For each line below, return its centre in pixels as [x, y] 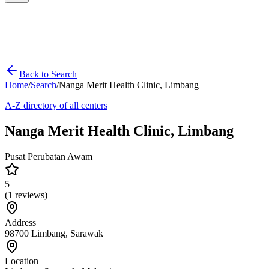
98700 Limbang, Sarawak [54, 233]
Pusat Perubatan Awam [49, 156]
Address [20, 222]
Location [22, 261]
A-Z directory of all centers [56, 105]
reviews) [30, 195]
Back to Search [48, 74]
